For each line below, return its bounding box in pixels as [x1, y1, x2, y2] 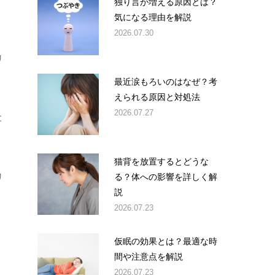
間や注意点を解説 [114, 250, 183, 263]
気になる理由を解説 [114, 11, 192, 23]
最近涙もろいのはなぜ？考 [114, 76, 217, 88]
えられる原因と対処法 [114, 91, 200, 103]
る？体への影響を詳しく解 [114, 171, 217, 183]
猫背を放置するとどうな [114, 155, 209, 168]
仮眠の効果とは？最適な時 [114, 235, 217, 247]
